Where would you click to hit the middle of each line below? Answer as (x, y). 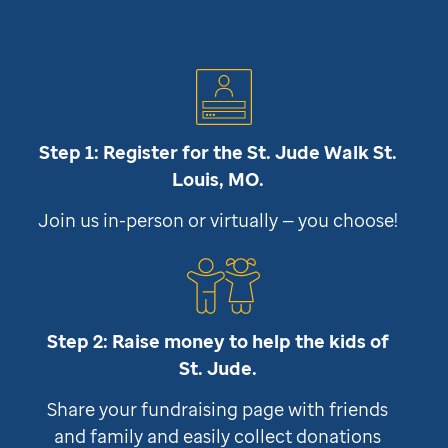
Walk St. (358, 151)
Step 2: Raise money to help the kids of (217, 341)
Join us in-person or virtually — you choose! (217, 219)
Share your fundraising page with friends (218, 409)
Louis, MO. (217, 178)
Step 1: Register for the (142, 151)
